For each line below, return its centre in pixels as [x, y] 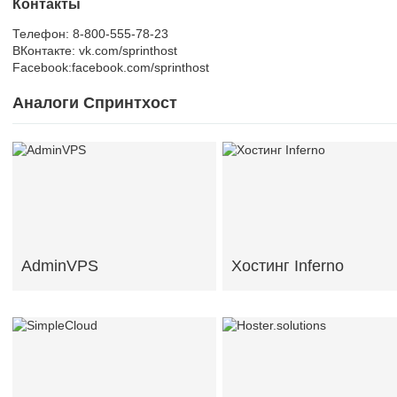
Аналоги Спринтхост [95, 103]
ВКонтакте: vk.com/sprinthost [95, 51]
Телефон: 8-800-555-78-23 [90, 34]
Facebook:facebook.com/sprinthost [111, 67]
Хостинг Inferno [288, 266]
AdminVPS [60, 266]
